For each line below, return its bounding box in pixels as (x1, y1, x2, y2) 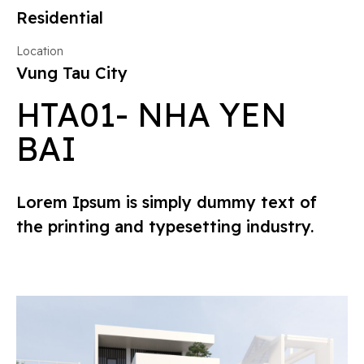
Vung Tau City (16, 62, 128, 83)
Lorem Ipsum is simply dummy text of (16, 191, 317, 212)
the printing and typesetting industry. (16, 215, 314, 236)
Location (16, 43, 63, 58)
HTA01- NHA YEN (16, 93, 287, 135)
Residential (16, 6, 103, 28)
